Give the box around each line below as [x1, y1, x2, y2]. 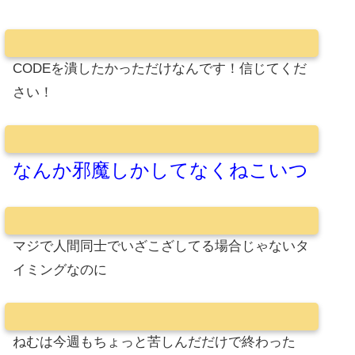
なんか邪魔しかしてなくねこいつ [13, 158, 308, 181]
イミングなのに [13, 262, 107, 278]
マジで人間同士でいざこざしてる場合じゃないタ [13, 239, 309, 254]
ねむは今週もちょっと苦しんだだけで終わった [13, 334, 296, 349]
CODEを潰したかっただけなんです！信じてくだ [13, 61, 307, 77]
